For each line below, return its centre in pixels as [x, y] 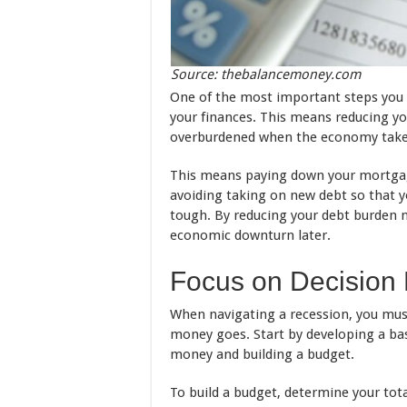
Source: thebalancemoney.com [266, 74]
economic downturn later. [250, 235]
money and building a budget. [262, 354]
